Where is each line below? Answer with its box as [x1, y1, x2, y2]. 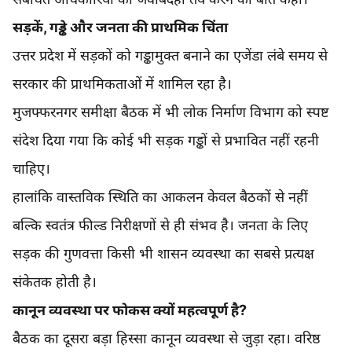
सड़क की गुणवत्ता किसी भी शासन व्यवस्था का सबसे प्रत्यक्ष [13, 245, 314, 262]
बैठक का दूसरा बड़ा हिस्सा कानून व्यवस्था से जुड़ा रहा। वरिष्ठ [13, 330, 321, 347]
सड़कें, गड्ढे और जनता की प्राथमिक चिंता [13, 19, 228, 36]
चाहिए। [13, 160, 50, 178]
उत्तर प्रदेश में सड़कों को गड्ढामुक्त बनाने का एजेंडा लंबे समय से [13, 47, 328, 64]
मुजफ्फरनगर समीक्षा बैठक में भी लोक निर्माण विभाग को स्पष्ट [13, 104, 329, 121]
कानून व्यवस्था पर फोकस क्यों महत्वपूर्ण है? [13, 302, 247, 319]
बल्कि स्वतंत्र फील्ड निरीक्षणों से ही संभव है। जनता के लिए [13, 217, 308, 234]
